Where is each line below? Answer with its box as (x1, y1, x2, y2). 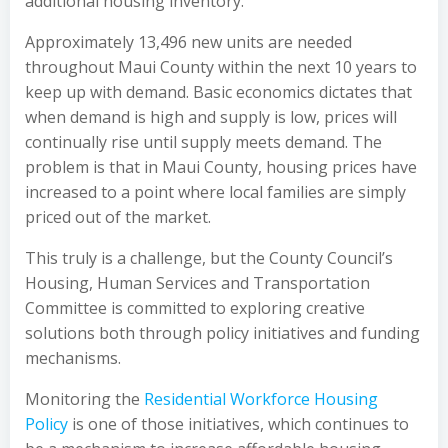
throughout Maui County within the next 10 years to (25, 56, 417, 78)
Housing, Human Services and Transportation (25, 272, 370, 294)
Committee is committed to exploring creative (25, 297, 365, 319)
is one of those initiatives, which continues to (68, 413, 409, 435)
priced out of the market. (25, 206, 211, 228)
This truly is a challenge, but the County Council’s (25, 247, 393, 269)
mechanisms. (25, 347, 121, 369)
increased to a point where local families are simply (25, 181, 406, 203)
